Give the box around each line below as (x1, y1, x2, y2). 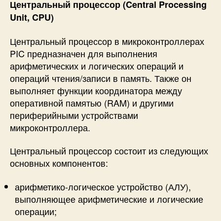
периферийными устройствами (10, 108, 138, 121)
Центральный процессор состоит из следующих (10, 144, 208, 157)
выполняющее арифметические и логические (15, 192, 203, 205)
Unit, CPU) (10, 11, 54, 24)
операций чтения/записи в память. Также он (10, 71, 191, 84)
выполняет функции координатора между (10, 83, 182, 97)
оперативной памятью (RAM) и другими (10, 96, 174, 109)
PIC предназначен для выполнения (10, 46, 157, 60)
